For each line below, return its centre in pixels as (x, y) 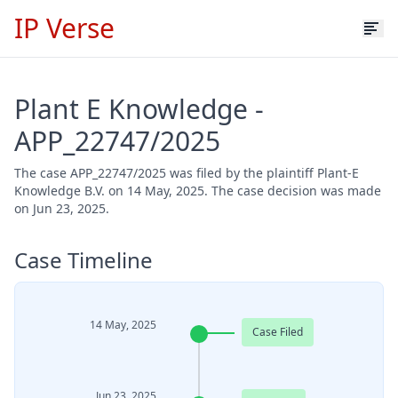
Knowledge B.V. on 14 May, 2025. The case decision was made (198, 191)
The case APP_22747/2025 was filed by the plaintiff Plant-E (187, 173)
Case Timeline (84, 260)
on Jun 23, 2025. (62, 208)
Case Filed (278, 332)
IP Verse (64, 28)
